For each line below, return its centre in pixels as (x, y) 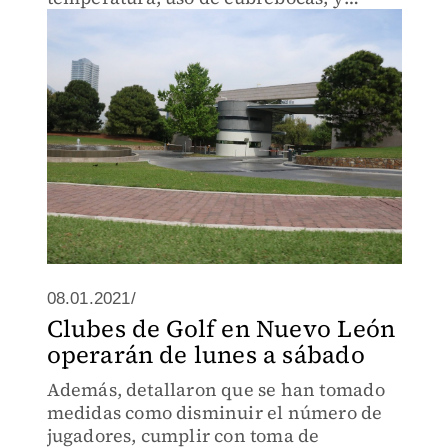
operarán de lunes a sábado (205, 354)
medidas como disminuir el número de (214, 412)
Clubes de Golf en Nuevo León (221, 328)
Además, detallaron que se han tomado (215, 389)
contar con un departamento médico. (207, 20)
